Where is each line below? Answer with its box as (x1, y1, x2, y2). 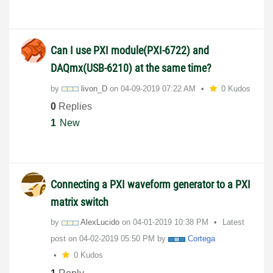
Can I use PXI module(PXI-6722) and (51, 43, 209, 57)
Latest (222, 218, 244, 227)
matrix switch (51, 196, 108, 209)
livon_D (81, 83, 107, 93)
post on (51, 234, 79, 244)
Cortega (188, 234, 215, 244)
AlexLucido (80, 218, 119, 227)
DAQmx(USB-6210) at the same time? (51, 61, 211, 74)
